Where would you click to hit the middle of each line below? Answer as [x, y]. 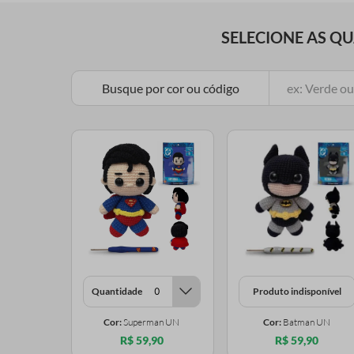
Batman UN [307, 322]
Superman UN [152, 322]
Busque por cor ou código [170, 88]
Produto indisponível [297, 291]
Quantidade [117, 291]
